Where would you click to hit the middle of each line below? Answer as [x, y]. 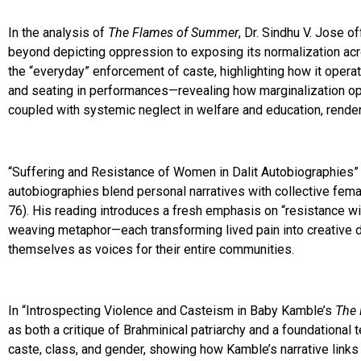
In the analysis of [58, 32]
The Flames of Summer [173, 32]
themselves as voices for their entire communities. [151, 249]
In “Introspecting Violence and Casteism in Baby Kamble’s [170, 311]
